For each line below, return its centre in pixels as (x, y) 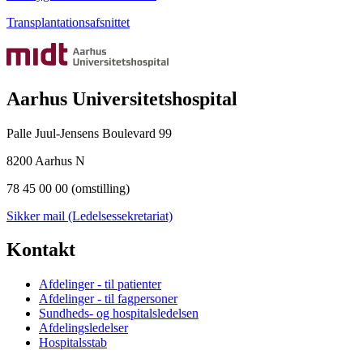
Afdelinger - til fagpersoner (108, 299)
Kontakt (41, 250)
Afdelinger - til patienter (100, 284)
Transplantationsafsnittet (68, 22)
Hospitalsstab (73, 343)
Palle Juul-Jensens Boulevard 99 (89, 133)
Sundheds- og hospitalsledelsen (119, 314)
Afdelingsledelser (83, 328)
